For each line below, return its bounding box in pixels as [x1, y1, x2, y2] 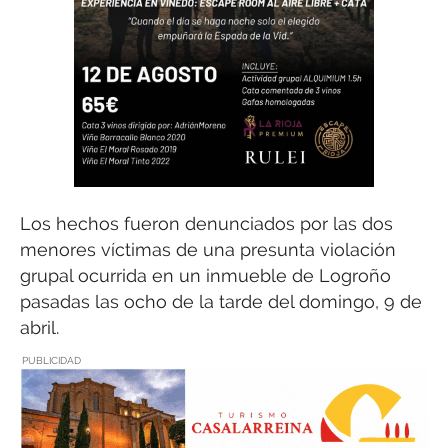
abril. [20, 317, 59, 339]
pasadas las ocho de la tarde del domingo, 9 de [20, 291, 422, 313]
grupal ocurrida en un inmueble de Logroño [20, 265, 391, 287]
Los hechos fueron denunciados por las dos [20, 213, 393, 235]
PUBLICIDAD [22, 354, 81, 366]
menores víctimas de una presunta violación [20, 239, 396, 261]
